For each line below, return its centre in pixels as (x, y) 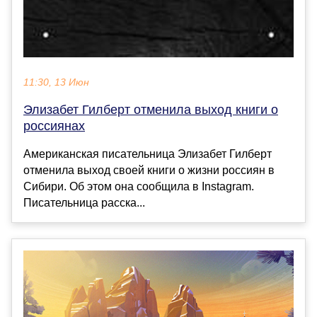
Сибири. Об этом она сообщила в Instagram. (139, 187)
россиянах (54, 126)
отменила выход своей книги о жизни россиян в (149, 171)
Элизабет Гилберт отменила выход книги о (151, 110)
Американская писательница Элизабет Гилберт (148, 154)
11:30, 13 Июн (56, 83)
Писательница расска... (84, 203)
